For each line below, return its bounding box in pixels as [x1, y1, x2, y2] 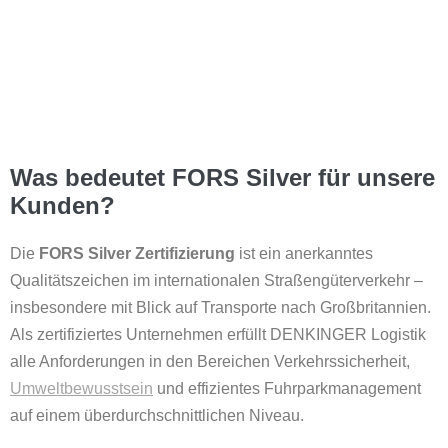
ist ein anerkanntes [235, 244, 373, 262]
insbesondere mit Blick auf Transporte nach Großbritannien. [10, 298, 431, 316]
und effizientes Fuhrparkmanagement [153, 379, 421, 397]
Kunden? [10, 191, 115, 219]
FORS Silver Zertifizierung [39, 244, 235, 262]
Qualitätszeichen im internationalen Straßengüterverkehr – [10, 271, 423, 289]
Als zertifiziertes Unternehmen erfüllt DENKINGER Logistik [10, 325, 426, 343]
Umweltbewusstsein [10, 379, 153, 397]
